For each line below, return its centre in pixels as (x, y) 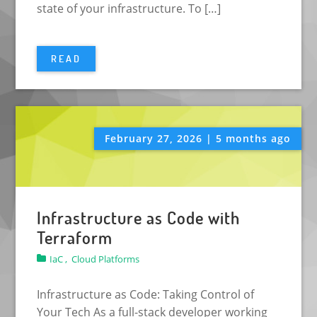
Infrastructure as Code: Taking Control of (146, 295)
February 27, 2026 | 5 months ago (197, 139)
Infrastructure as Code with (139, 218)
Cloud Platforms (106, 259)
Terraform (75, 238)
